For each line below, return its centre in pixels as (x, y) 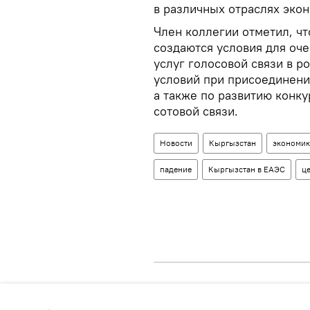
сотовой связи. (196, 111)
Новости (176, 143)
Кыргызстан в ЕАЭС (247, 169)
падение (176, 169)
